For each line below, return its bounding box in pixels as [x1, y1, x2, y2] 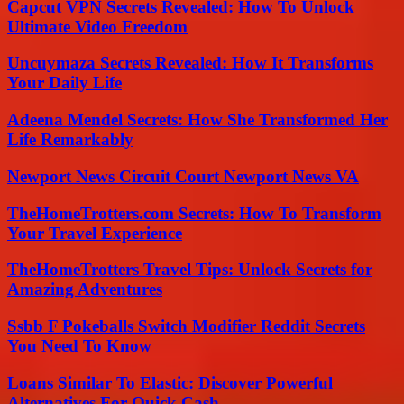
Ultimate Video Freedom [7, 16, 188, 36]
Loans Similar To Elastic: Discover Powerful [7, 372, 333, 392]
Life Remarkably [7, 130, 133, 150]
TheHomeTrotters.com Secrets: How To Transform [7, 203, 381, 223]
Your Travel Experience [7, 223, 182, 243]
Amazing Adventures [7, 280, 162, 299]
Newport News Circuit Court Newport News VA [7, 166, 359, 186]
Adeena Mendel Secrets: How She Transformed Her [7, 110, 388, 130]
